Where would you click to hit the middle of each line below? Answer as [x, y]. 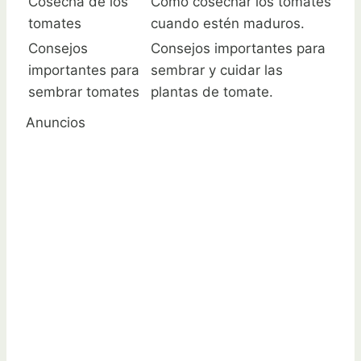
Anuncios [56, 122]
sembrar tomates [84, 91]
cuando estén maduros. [228, 23]
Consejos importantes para [238, 48]
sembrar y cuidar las [217, 70]
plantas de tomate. [212, 91]
